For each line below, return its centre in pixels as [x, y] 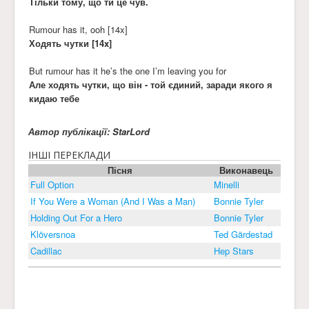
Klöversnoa [53, 234]
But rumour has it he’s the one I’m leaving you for [128, 70]
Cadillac [46, 250]
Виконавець [246, 170]
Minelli [227, 184]
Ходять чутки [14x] [70, 43]
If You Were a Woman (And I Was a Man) [113, 201]
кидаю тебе [54, 98]
